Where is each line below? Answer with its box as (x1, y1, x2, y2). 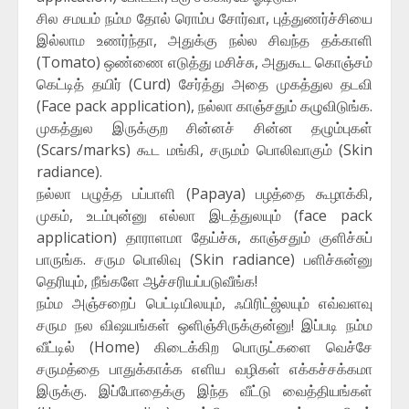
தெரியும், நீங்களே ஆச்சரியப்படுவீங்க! (37, 271, 257, 292)
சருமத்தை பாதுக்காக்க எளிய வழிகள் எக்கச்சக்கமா (37, 359, 372, 380)
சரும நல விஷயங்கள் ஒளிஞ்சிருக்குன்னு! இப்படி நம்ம (37, 315, 372, 336)
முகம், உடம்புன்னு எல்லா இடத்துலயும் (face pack (37, 205, 372, 226)
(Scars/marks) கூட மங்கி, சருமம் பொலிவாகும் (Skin (37, 140, 372, 161)
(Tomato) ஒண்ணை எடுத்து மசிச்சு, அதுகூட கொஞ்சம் (37, 52, 372, 73)
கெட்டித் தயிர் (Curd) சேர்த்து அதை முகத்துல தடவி (37, 74, 372, 95)
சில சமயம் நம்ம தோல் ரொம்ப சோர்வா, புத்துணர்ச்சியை (37, 8, 372, 29)
